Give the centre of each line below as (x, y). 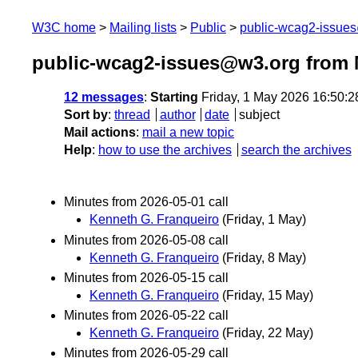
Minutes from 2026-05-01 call (146, 202)
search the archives (296, 150)
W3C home (64, 28)
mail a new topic (188, 133)
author (177, 115)
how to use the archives (165, 150)
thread (132, 115)
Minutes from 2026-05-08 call (146, 240)
